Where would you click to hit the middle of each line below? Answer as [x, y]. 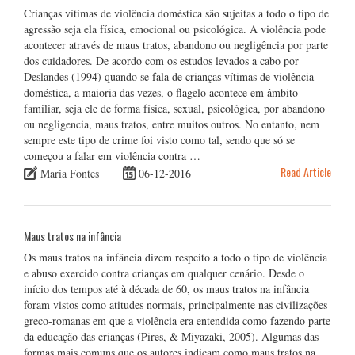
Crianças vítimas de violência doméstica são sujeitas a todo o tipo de [176, 13]
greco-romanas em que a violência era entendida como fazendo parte [177, 320]
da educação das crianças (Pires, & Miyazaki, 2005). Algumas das [171, 336]
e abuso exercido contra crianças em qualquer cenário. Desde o [164, 273]
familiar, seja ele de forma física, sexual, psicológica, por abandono [174, 108]
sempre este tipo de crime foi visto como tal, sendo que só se [159, 139]
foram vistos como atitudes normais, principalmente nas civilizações [176, 304]
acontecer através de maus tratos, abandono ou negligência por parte [176, 44]
